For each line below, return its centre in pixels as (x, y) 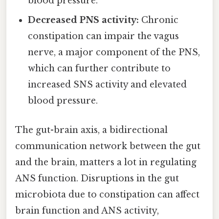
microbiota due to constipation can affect (107, 194)
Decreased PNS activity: (84, 20)
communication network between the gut (108, 146)
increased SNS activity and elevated (108, 85)
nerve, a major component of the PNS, (114, 53)
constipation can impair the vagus (104, 36)
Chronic (159, 20)
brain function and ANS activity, (87, 210)
